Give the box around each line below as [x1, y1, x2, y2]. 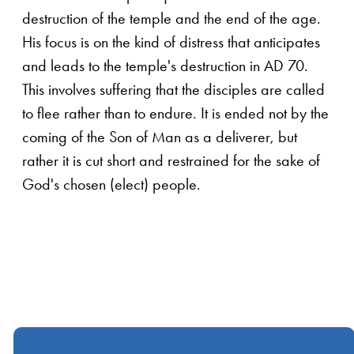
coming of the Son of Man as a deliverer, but [22, 127, 297, 147]
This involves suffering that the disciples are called [22, 80, 325, 100]
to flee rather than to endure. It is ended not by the [22, 104, 329, 123]
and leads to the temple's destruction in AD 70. [22, 56, 308, 76]
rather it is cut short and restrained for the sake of [22, 151, 320, 171]
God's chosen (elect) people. [22, 175, 201, 194]
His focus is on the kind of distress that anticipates [22, 32, 320, 52]
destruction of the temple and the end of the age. [22, 9, 321, 28]
